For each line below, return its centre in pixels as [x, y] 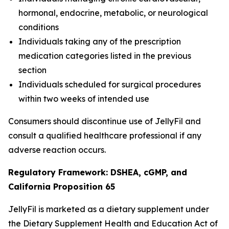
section [32, 70]
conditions [39, 27]
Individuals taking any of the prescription [100, 41]
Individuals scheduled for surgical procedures [110, 84]
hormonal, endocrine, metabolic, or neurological [113, 13]
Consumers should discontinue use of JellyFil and [105, 121]
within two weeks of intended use [84, 99]
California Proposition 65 [62, 187]
